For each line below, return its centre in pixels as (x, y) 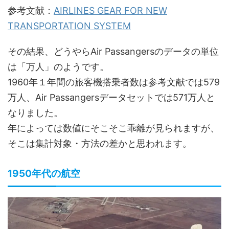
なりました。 (35, 113)
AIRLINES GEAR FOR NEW (110, 10)
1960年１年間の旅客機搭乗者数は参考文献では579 (114, 82)
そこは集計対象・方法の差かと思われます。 (100, 143)
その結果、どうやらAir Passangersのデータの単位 (113, 51)
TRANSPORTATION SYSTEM (69, 26)
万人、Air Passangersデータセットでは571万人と (111, 97)
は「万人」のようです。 (58, 67)
